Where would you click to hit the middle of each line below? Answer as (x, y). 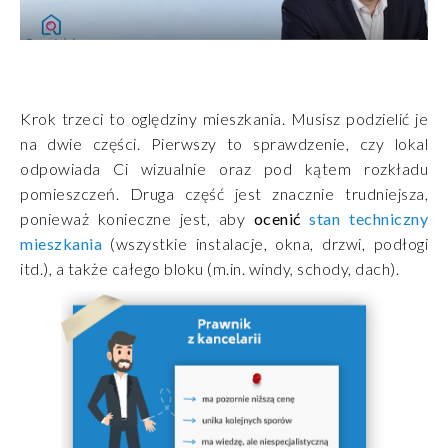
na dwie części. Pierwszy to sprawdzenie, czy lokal (224, 143)
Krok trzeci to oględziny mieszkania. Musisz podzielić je (224, 118)
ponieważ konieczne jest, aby (137, 218)
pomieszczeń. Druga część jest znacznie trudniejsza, (224, 193)
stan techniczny (369, 218)
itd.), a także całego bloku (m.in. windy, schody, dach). (209, 268)
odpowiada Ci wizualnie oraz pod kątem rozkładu (224, 168)
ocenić (281, 218)
